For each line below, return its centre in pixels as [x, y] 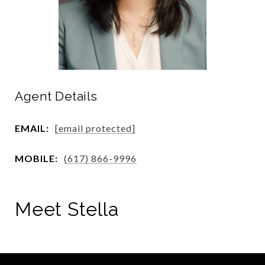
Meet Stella [67, 209]
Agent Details [56, 96]
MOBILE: [36, 158]
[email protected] [95, 128]
